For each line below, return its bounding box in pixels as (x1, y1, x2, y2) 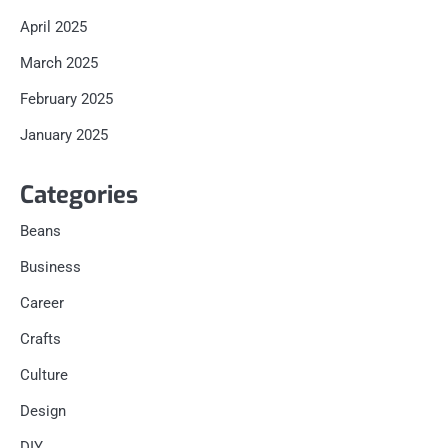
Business (20, 257, 81, 276)
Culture (20, 365, 68, 384)
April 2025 (20, 17, 87, 36)
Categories (20, 178, 138, 211)
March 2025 (20, 53, 98, 72)
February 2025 (20, 89, 113, 108)
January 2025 (20, 125, 108, 144)
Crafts (20, 329, 61, 348)
